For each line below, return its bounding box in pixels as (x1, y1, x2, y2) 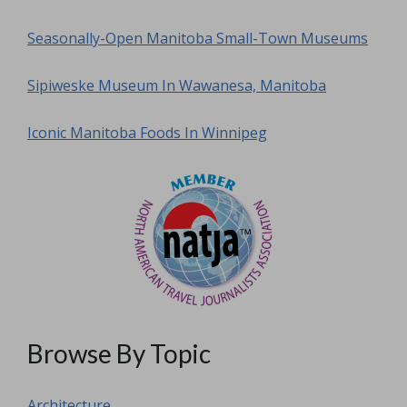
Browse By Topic (27, 337, 211, 369)
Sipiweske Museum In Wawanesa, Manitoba (27, 74, 326, 95)
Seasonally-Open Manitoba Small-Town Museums (27, 27, 368, 48)
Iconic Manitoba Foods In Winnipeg (27, 122, 267, 143)
